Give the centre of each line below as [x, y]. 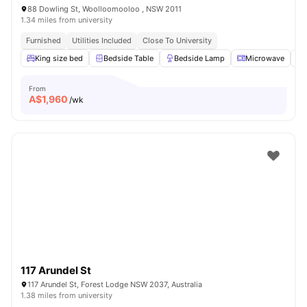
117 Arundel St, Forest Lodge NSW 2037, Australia [115, 284]
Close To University [177, 40]
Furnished [44, 40]
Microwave [265, 58]
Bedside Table [128, 58]
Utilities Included [102, 40]
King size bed [59, 58]
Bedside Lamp [199, 58]
